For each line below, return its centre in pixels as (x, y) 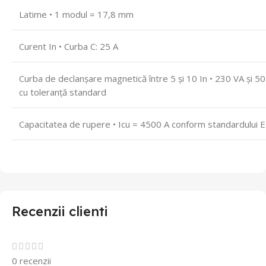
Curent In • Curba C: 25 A (70, 47)
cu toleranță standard (64, 92)
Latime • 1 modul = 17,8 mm (77, 15)
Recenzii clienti (60, 211)
